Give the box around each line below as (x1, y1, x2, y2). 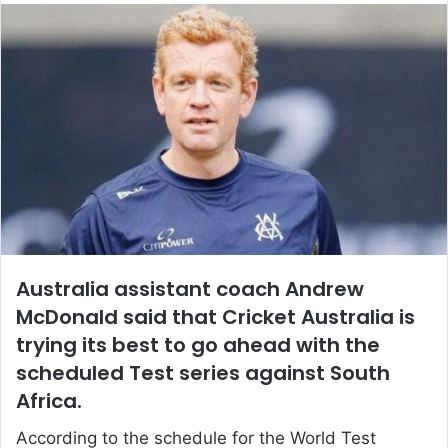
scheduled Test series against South (16, 358, 390, 387)
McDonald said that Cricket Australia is (16, 302, 415, 331)
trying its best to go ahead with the (16, 330, 380, 359)
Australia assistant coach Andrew (16, 274, 364, 303)
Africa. (16, 386, 82, 415)
